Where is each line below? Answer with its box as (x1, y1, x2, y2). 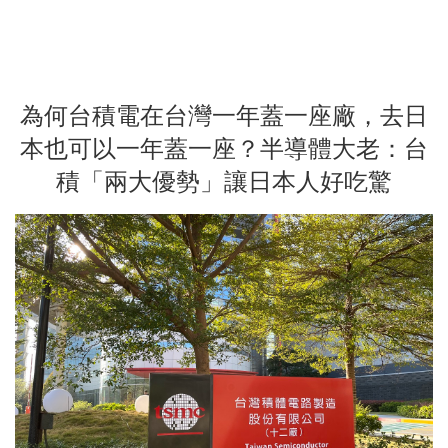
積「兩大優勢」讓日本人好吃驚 (56, 167, 392, 198)
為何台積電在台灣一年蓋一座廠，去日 (20, 101, 428, 132)
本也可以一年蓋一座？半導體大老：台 (20, 134, 428, 165)
